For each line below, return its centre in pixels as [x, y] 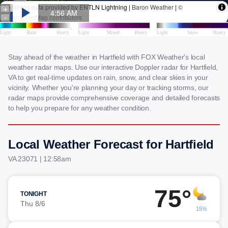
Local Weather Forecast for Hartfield [111, 144]
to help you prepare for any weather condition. [80, 108]
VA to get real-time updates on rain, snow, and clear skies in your [108, 77]
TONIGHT [34, 194]
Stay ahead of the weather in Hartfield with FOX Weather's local [107, 57]
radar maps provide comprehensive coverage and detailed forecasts [114, 98]
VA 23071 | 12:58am [40, 159]
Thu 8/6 [33, 204]
